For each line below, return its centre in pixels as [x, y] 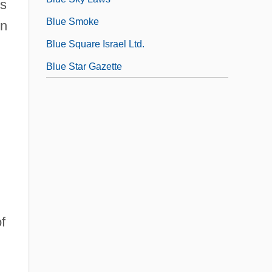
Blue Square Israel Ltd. [95, 44]
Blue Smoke [73, 21]
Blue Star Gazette [84, 66]
